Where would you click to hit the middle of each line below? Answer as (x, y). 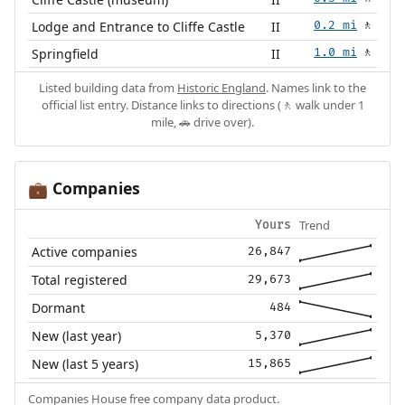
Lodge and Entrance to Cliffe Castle (139, 26)
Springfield (66, 53)
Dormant (59, 307)
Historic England (221, 87)
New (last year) (77, 335)
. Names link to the (316, 87)
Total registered (80, 279)
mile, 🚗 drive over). (202, 122)
